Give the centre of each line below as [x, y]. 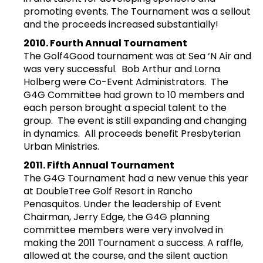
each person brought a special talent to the [125, 107]
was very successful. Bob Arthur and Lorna [122, 69]
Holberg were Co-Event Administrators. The [126, 82]
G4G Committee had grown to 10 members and [134, 95]
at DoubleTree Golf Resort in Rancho [108, 191]
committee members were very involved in [123, 230]
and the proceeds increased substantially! [121, 24]
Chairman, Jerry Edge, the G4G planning [117, 217]
